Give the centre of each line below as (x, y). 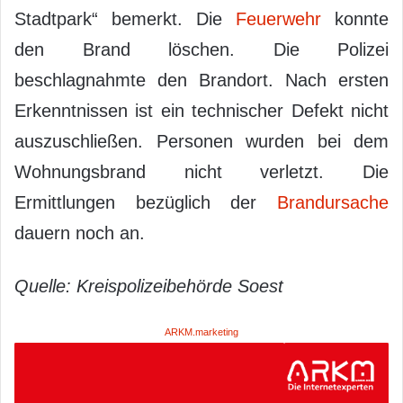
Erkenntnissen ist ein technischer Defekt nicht (201, 110)
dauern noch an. (80, 233)
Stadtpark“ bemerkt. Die (125, 18)
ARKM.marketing (201, 331)
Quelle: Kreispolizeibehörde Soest (149, 286)
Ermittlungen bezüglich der (146, 202)
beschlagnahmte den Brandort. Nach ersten (201, 80)
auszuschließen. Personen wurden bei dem (201, 141)
